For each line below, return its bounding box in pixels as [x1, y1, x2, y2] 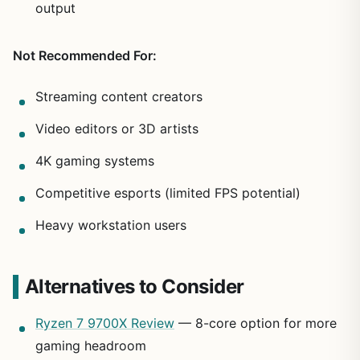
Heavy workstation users [35, 216, 186, 233]
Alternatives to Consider [24, 274, 244, 298]
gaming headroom [35, 337, 146, 354]
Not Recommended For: [13, 47, 157, 63]
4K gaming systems [35, 152, 154, 169]
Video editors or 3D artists [35, 120, 198, 137]
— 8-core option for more [174, 314, 337, 331]
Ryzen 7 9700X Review [35, 314, 174, 331]
